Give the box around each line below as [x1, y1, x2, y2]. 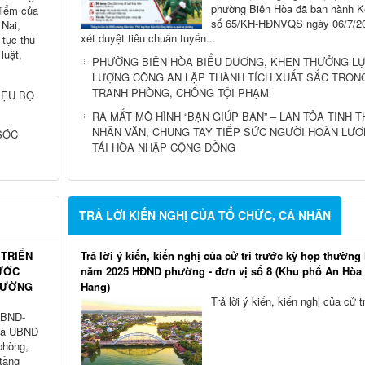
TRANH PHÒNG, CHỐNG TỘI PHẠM [91, 84, 269, 100]
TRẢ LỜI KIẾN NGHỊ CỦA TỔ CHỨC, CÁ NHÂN [78, 206, 331, 223]
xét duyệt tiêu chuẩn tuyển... [80, 29, 216, 46]
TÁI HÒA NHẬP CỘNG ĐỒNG [91, 139, 235, 155]
